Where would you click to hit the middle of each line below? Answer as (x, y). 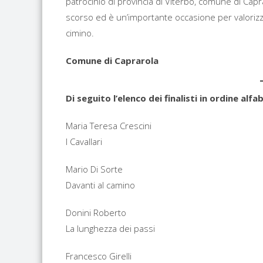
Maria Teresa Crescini (109, 126)
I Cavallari (84, 141)
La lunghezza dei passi (110, 228)
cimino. (80, 33)
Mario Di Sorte (94, 169)
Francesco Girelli (99, 256)
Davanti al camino (100, 185)
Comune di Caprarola (112, 60)
